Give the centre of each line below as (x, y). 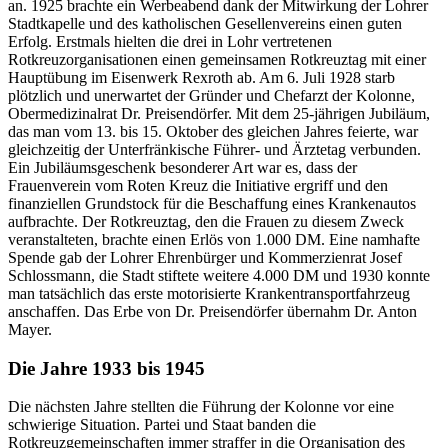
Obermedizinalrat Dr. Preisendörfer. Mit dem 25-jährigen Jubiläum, (219, 113)
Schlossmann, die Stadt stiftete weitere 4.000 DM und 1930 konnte (219, 275)
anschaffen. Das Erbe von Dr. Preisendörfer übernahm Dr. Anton (212, 311)
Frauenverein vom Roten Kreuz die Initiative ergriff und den (198, 185)
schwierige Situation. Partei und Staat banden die (162, 425)
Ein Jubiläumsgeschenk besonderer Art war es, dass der (182, 167)
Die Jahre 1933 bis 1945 (106, 368)
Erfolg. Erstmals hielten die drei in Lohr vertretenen (170, 41)
